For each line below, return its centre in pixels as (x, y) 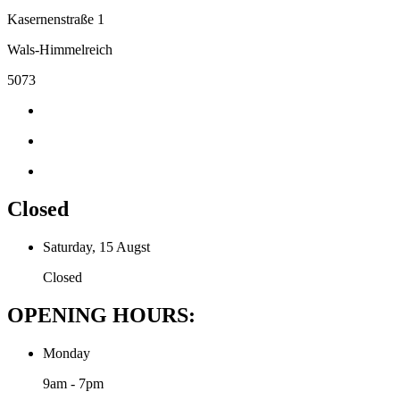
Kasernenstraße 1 (56, 19)
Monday (67, 353)
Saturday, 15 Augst (96, 246)
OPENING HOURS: (101, 315)
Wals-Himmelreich (60, 49)
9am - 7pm (73, 383)
